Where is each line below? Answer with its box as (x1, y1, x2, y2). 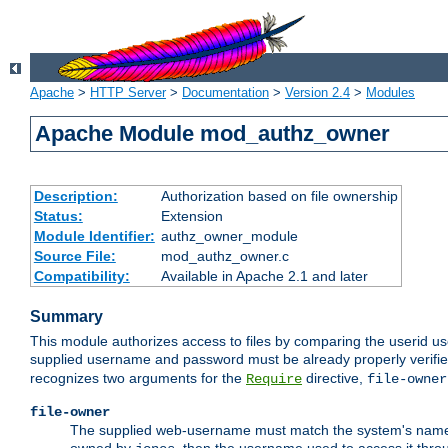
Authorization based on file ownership (160, 188, 398, 205)
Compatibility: (33, 268, 130, 285)
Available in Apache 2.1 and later (160, 268, 368, 285)
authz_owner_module (160, 228, 298, 245)
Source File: (33, 248, 116, 265)
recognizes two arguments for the (30, 370, 246, 387)
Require (246, 371, 302, 388)
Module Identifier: (33, 228, 155, 245)
